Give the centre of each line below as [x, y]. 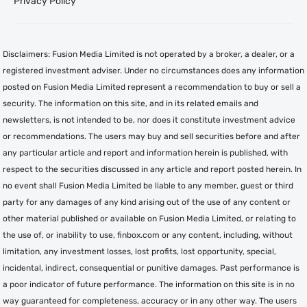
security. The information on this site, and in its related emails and [131, 103]
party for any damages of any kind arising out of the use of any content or [147, 202]
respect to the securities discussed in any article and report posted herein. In [152, 169]
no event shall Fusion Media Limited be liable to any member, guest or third [148, 186]
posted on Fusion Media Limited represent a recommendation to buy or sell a [152, 87]
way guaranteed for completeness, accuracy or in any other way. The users [150, 301]
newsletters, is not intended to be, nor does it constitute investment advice [149, 120]
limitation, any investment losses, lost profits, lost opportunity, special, [139, 251]
